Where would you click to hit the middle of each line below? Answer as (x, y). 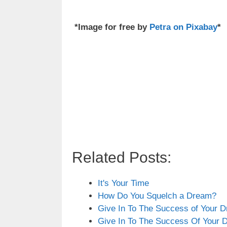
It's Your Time (123, 183)
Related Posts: (122, 158)
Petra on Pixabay (183, 27)
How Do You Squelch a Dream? (157, 196)
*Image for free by (111, 27)
